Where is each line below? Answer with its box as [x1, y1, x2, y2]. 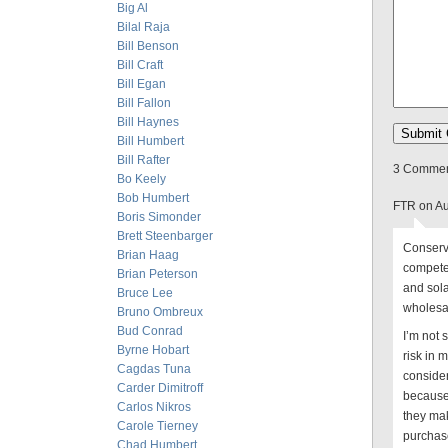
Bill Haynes [117, 115, 179, 129]
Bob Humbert [117, 191, 189, 205]
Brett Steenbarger [117, 229, 213, 243]
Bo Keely [117, 172, 166, 186]
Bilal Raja [117, 20, 170, 34]
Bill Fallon [117, 96, 171, 110]
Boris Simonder [117, 210, 201, 224]
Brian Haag [117, 248, 179, 262]
